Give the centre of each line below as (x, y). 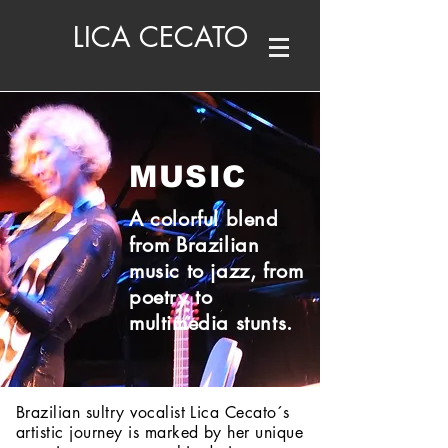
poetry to (171, 297)
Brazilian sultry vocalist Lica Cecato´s (153, 412)
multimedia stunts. (211, 323)
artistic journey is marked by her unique (160, 432)
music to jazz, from (216, 271)
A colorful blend (204, 219)
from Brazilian (194, 245)
